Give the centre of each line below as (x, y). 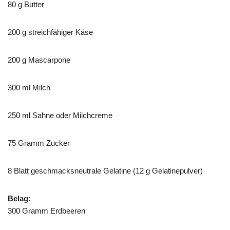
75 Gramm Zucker (39, 143)
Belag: (19, 198)
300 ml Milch (29, 87)
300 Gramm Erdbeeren (46, 210)
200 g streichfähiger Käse (50, 32)
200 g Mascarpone (39, 60)
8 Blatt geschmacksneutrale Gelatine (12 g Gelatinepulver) (105, 170)
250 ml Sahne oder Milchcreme (60, 115)
